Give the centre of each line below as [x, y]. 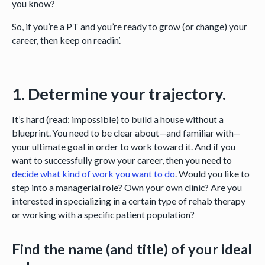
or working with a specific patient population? [103, 215]
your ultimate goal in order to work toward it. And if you [123, 147]
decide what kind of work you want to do [93, 174]
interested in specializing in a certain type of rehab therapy [128, 201]
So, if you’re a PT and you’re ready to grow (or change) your [129, 26]
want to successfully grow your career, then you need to [122, 160]
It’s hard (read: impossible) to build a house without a [117, 119]
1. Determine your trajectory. [119, 93]
